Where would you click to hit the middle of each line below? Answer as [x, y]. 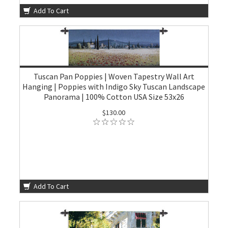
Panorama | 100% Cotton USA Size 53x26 [114, 97]
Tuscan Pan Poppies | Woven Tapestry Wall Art [114, 76]
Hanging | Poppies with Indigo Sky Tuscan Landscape [114, 87]
